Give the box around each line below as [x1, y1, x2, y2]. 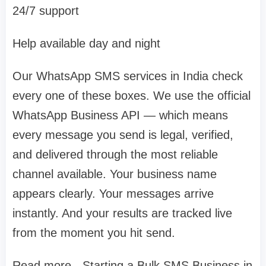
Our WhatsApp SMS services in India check [12, 69, 243, 83]
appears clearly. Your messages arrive [12, 187, 214, 201]
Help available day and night [12, 37, 160, 50]
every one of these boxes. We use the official [12, 89, 251, 103]
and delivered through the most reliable [12, 148, 218, 161]
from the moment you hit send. [12, 226, 175, 240]
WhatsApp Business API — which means [12, 109, 228, 122]
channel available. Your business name [12, 167, 217, 181]
